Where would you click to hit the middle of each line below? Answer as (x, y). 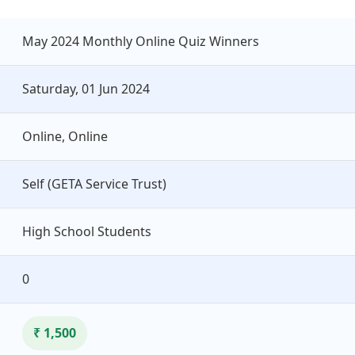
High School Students (87, 231)
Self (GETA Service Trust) (94, 183)
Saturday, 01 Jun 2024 (86, 88)
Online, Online (65, 136)
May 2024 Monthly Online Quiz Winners (141, 41)
